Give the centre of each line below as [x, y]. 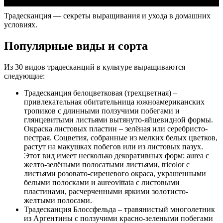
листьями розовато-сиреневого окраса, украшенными [115, 173]
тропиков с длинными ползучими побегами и [102, 111]
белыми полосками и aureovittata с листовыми [102, 182]
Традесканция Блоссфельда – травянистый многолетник [119, 209]
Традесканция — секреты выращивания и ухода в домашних [107, 15]
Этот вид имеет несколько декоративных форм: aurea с [116, 155]
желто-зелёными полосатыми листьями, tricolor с [107, 164]
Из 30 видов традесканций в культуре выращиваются [95, 67]
